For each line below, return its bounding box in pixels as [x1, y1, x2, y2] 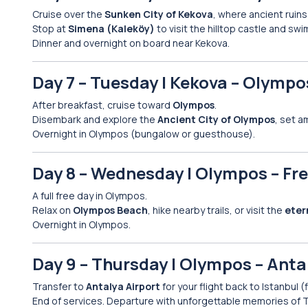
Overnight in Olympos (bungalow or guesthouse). [32, 127, 255, 140]
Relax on [32, 203, 73, 217]
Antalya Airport [86, 280, 160, 293]
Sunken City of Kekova [104, 8, 213, 21]
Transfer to [32, 280, 86, 293]
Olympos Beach [73, 203, 148, 217]
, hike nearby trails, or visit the [148, 203, 285, 217]
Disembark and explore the [32, 113, 157, 126]
